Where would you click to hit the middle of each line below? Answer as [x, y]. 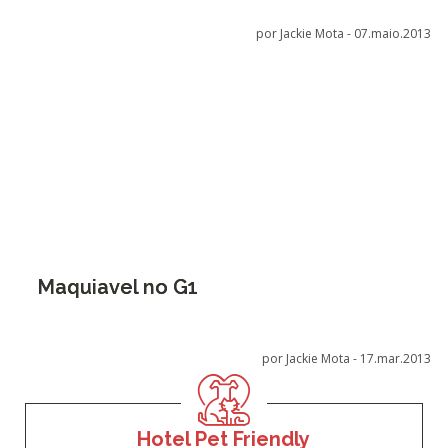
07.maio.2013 [393, 33]
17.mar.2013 [396, 358]
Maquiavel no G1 [117, 287]
